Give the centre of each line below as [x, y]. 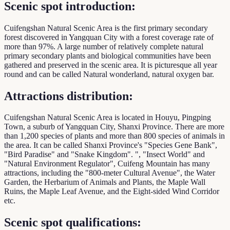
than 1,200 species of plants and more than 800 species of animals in [114, 136]
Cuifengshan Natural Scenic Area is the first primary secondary [106, 28]
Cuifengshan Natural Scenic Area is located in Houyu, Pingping [108, 118]
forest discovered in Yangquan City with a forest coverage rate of [109, 37]
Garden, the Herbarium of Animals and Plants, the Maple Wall [105, 182]
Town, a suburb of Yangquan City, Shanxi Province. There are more [114, 127]
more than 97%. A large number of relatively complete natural [104, 46]
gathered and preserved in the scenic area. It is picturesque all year [111, 65]
